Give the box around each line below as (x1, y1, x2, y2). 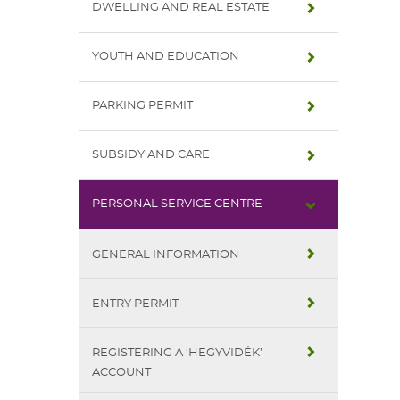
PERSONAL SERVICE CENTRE (92, 198, 262, 210)
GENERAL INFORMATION (92, 249, 239, 261)
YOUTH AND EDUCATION (92, 51, 239, 62)
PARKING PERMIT (92, 100, 193, 112)
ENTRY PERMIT (92, 298, 179, 310)
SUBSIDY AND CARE (92, 149, 210, 161)
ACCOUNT (92, 367, 151, 379)
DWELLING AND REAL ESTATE (92, 2, 270, 13)
